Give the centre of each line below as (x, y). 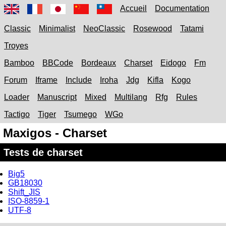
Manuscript (57, 97)
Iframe (46, 80)
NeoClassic (104, 29)
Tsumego (80, 114)
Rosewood (153, 29)
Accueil (133, 8)
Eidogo (173, 63)
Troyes (16, 46)
